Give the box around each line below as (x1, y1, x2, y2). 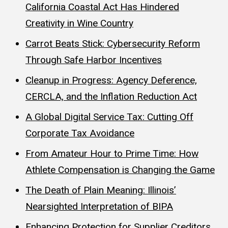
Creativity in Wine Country (25, 17, 133, 29)
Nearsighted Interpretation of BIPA (25, 200, 173, 212)
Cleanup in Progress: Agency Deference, (25, 74, 197, 86)
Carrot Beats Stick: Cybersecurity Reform (25, 37, 200, 49)
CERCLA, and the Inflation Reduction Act (25, 90, 197, 102)
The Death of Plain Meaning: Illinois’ (25, 184, 176, 196)
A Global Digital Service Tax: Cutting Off (25, 110, 193, 123)
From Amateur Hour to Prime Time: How (25, 147, 198, 159)
